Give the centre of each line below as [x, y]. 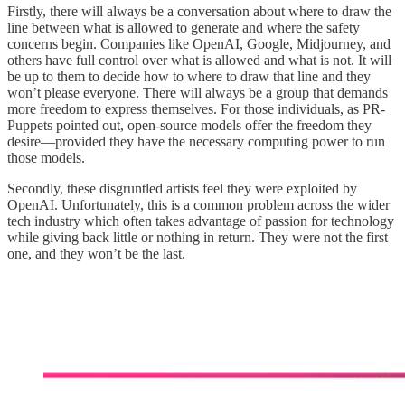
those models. [46, 158]
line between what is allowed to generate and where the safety [184, 28]
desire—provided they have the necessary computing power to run [196, 142]
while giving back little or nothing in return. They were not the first [198, 238]
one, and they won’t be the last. [96, 254]
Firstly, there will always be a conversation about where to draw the [199, 12]
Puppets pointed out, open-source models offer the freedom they [189, 126]
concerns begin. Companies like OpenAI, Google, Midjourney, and [199, 44]
